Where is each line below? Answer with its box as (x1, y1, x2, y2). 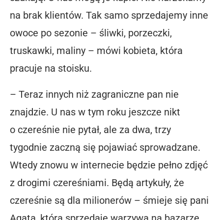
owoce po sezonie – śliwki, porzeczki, (10, 27, 172, 39)
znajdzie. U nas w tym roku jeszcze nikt (10, 106, 180, 118)
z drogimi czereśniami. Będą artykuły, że (10, 176, 184, 189)
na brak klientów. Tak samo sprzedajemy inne (10, 9, 208, 21)
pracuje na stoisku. (10, 62, 92, 74)
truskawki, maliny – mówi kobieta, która (10, 44, 183, 56)
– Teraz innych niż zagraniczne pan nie (10, 88, 179, 100)
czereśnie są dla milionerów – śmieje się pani (10, 194, 209, 206)
